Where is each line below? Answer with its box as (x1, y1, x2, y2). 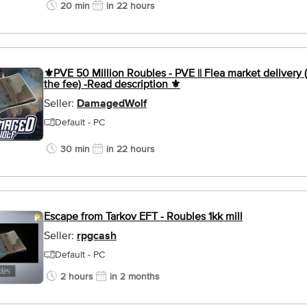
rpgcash (77, 231, 116, 242)
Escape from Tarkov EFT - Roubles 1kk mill (44, 210, 243, 223)
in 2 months (110, 271, 160, 282)
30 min (60, 143, 90, 155)
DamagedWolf (77, 99, 147, 110)
